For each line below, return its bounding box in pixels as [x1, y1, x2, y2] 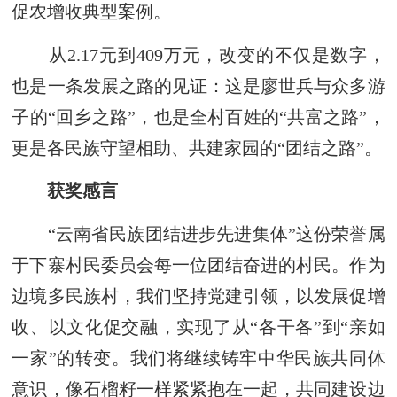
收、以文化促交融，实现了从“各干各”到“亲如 [12, 316, 385, 337]
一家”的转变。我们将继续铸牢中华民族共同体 [12, 347, 385, 368]
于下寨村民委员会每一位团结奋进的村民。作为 [12, 254, 385, 275]
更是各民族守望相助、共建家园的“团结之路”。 [12, 137, 383, 158]
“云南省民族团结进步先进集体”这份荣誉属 [12, 223, 385, 244]
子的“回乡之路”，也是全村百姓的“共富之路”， [12, 106, 385, 127]
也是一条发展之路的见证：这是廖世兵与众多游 [12, 75, 385, 96]
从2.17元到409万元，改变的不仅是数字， [12, 44, 385, 65]
